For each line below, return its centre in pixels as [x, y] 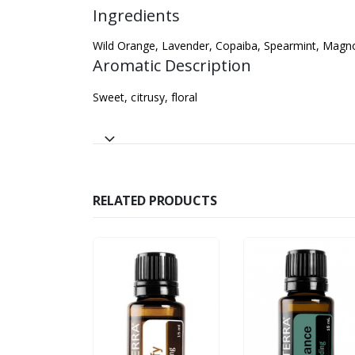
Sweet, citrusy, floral [145, 97]
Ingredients [136, 16]
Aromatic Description [172, 66]
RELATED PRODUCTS [155, 201]
